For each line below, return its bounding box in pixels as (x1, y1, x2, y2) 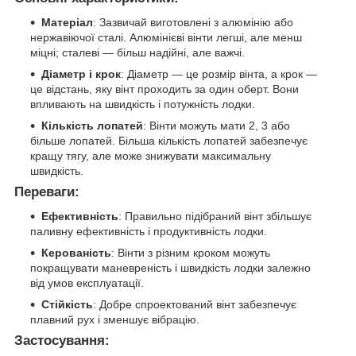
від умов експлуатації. (30, 276, 144, 289)
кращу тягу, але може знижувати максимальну (30, 149, 271, 162)
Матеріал (41, 15, 93, 29)
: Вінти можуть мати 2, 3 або (143, 118, 290, 132)
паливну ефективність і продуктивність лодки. (30, 224, 267, 238)
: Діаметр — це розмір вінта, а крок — (121, 67, 317, 80)
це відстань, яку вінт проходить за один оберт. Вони (30, 82, 299, 95)
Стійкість (41, 297, 93, 311)
